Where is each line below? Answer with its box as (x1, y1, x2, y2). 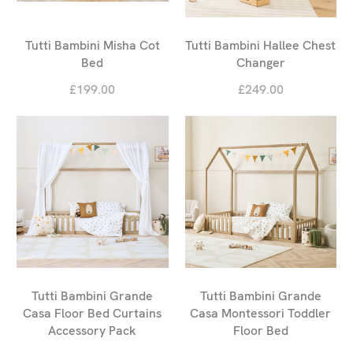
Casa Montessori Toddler (190, 304, 332, 321)
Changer (236, 54, 285, 71)
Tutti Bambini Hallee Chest (185, 37, 336, 54)
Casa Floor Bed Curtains (23, 304, 162, 321)
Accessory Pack (48, 321, 137, 339)
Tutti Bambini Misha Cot (24, 37, 160, 54)
